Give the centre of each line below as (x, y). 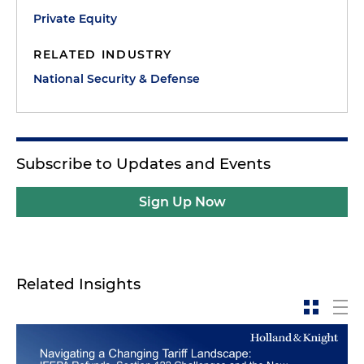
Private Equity (75, 18)
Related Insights (78, 284)
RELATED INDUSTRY (103, 54)
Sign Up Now (182, 201)
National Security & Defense (117, 78)
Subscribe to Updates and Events (143, 163)
